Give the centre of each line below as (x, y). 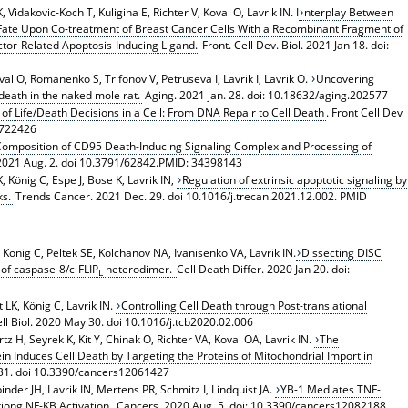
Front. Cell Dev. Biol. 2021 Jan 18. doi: (294, 45)
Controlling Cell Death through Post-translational (245, 305)
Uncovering (346, 78)
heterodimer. (138, 269)
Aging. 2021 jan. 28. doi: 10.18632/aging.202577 (265, 95)
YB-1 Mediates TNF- (331, 389)
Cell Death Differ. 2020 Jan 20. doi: (263, 269)
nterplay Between (349, 12)
